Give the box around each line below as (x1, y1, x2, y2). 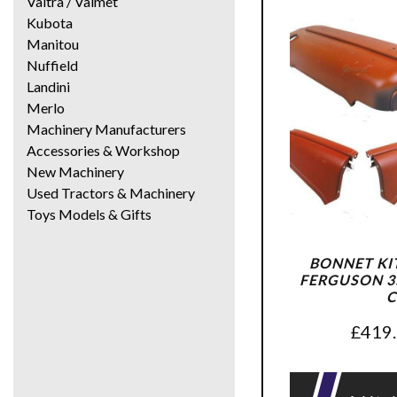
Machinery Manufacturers (27, 120, 186, 137)
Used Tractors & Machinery (27, 183, 195, 201)
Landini (27, 77, 70, 95)
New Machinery (27, 162, 124, 180)
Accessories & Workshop (27, 141, 180, 159)
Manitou (27, 35, 79, 52)
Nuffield (27, 56, 78, 74)
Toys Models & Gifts (27, 205, 152, 222)
